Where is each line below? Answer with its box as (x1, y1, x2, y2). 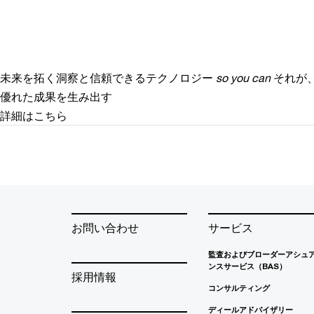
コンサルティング (208, 283, 270, 292)
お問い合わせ (71, 221, 139, 234)
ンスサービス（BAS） (208, 261, 287, 271)
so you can (216, 71, 271, 84)
